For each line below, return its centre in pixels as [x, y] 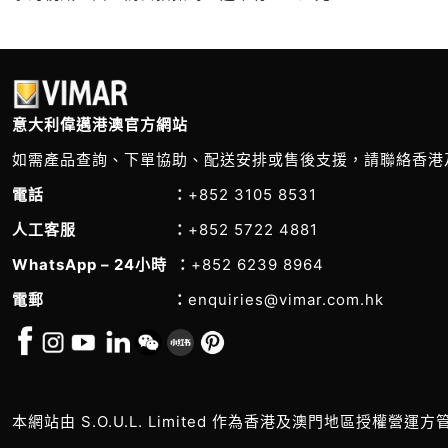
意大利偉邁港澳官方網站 [100, 124]
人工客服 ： [100, 229]
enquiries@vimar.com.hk [286, 299]
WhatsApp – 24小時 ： [101, 264]
